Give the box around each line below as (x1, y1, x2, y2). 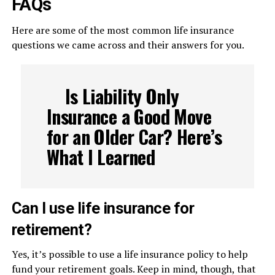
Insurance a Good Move (46, 103, 211, 130)
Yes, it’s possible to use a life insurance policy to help (11, 247, 248, 261)
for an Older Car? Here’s (46, 123, 222, 150)
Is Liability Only (64, 82, 179, 110)
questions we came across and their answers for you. (11, 38, 244, 52)
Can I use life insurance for (11, 199, 195, 217)
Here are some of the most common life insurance (11, 23, 234, 37)
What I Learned (46, 143, 155, 171)
